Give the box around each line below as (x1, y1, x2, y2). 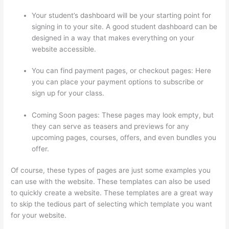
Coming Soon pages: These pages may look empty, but (32, 110, 214, 119)
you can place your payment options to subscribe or (32, 78, 204, 86)
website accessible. (32, 44, 97, 53)
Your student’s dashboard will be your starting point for (32, 11, 212, 19)
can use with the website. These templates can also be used (11, 177, 211, 186)
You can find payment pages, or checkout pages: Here (32, 66, 212, 75)
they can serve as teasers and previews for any (32, 122, 190, 130)
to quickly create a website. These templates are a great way (11, 189, 214, 197)
